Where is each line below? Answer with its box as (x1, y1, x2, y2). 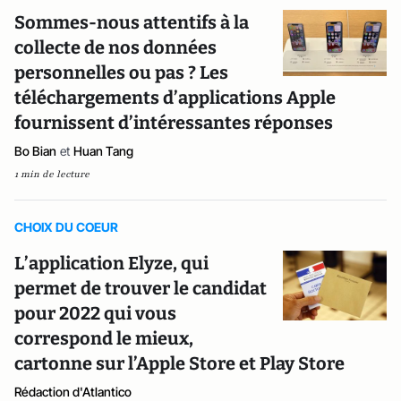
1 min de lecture (14, 167, 90, 181)
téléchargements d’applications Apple (14, 87, 336, 108)
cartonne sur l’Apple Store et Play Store (14, 353, 345, 374)
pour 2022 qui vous (14, 303, 176, 324)
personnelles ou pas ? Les (14, 62, 228, 83)
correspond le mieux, (14, 328, 193, 349)
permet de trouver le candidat (14, 277, 267, 299)
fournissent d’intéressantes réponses (14, 112, 333, 133)
